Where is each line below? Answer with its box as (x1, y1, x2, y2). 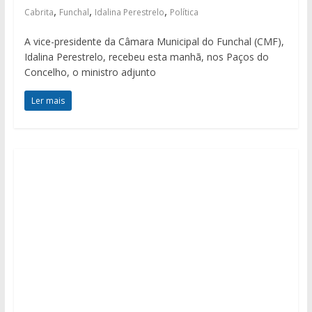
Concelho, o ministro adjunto (24, 65, 156, 79)
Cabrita (24, 6, 54, 19)
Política (169, 6, 198, 19)
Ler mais (31, 95, 65, 107)
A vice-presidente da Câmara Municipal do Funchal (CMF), (24, 35, 284, 49)
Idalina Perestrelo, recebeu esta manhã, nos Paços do (24, 50, 269, 64)
